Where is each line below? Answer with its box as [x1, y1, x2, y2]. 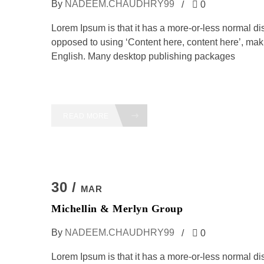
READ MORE [63, 112, 111, 120]
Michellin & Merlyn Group [51, 203, 183, 214]
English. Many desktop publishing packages [51, 51, 235, 61]
